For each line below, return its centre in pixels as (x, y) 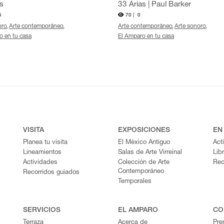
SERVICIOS (42, 211)
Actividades (40, 163)
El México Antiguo (144, 143)
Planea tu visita (45, 143)
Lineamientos (42, 153)
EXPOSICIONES (144, 131)
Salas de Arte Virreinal (150, 153)
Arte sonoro (190, 27)
